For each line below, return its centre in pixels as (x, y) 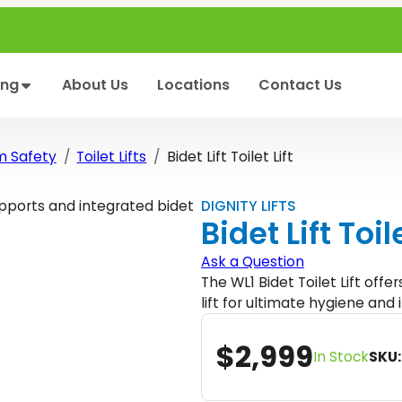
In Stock (341, 357)
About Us (95, 85)
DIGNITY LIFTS (249, 205)
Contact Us (300, 85)
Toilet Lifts (112, 156)
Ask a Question (253, 261)
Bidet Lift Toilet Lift (230, 156)
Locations (193, 85)
